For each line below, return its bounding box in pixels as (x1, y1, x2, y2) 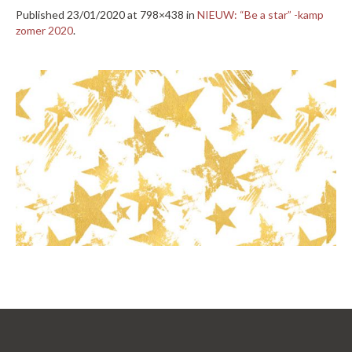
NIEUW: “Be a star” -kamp (197, 8, 324, 21)
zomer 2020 (16, 24, 73, 37)
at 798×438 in (125, 8, 197, 21)
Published (16, 8, 67, 21)
